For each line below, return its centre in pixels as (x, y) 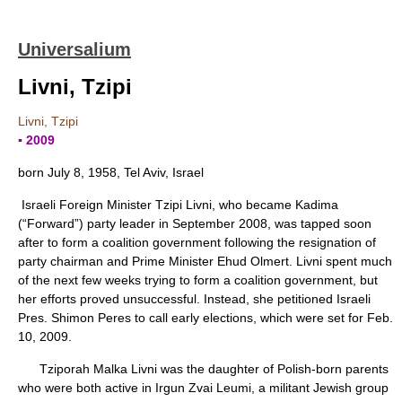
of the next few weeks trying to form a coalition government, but (198, 280)
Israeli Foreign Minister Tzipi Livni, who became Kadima (178, 205)
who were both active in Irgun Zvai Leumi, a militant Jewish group (203, 388)
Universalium (74, 49)
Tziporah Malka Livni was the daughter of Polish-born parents (203, 369)
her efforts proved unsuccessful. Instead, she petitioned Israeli (194, 299)
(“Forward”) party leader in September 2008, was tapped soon (195, 223)
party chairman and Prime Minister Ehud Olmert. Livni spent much (205, 261)
